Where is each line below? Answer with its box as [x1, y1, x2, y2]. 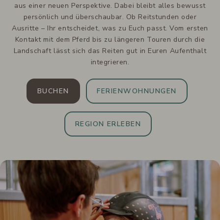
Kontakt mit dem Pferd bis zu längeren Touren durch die [15, 35, 205, 45]
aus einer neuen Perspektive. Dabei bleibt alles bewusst [14, 1, 206, 11]
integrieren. [90, 57, 130, 67]
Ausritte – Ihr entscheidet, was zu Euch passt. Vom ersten [12, 24, 208, 33]
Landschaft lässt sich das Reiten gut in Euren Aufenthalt [13, 46, 207, 56]
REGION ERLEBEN [75, 119, 141, 129]
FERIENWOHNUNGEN [97, 86, 177, 96]
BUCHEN [37, 86, 69, 96]
